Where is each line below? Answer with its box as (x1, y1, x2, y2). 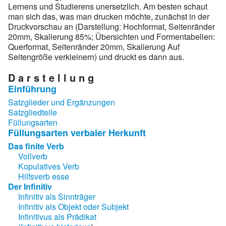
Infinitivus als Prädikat (18, 210, 96, 222)
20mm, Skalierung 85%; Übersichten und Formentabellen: (8, 30, 215, 42)
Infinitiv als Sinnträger (18, 190, 95, 202)
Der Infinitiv (8, 180, 52, 192)
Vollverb (18, 150, 47, 162)
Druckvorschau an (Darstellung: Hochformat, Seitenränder (8, 20, 215, 32)
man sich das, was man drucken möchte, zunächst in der (8, 10, 209, 22)
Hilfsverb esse (18, 170, 69, 182)
